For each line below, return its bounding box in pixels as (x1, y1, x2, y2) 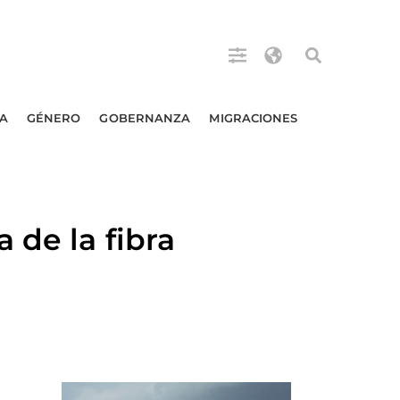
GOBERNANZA (99, 111, 191, 125)
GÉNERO (26, 111, 81, 125)
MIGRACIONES (209, 111, 298, 125)
